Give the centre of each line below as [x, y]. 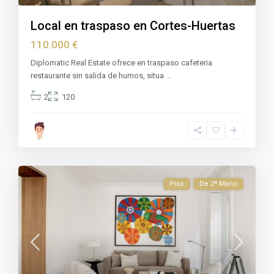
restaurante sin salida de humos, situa [98, 76]
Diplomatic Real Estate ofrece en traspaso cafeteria [122, 63]
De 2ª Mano [218, 184]
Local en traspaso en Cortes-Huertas [133, 26]
